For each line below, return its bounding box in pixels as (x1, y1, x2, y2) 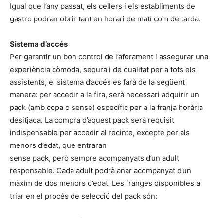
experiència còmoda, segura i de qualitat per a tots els (10, 64, 196, 74)
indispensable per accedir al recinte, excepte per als (10, 127, 190, 137)
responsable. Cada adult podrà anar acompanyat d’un (10, 165, 191, 175)
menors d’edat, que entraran (10, 140, 107, 150)
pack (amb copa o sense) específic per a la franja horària (10, 102, 203, 112)
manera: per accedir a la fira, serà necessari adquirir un (10, 90, 199, 99)
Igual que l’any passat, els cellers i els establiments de (10, 1, 195, 11)
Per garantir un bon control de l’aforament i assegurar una (10, 52, 208, 61)
